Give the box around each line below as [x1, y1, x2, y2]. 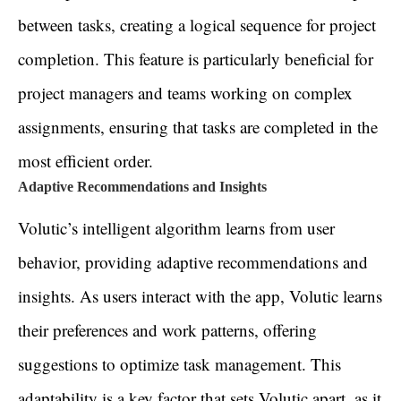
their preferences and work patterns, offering [18, 319, 317, 342]
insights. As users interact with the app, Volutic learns [18, 285, 382, 308]
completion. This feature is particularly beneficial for [18, 47, 373, 71]
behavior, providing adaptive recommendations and [18, 251, 368, 274]
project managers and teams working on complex [18, 81, 353, 105]
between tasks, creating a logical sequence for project [18, 13, 376, 37]
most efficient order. [18, 149, 153, 173]
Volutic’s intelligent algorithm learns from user [18, 217, 335, 240]
